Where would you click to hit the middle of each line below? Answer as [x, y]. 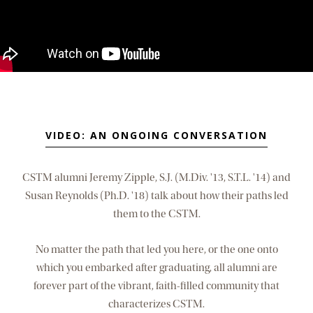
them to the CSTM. [156, 214]
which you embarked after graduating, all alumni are [156, 268]
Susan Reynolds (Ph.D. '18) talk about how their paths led [156, 196]
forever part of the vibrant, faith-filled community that [156, 286]
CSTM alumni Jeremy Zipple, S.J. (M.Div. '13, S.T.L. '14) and [156, 178]
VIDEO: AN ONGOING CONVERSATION [156, 136]
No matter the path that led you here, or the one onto [156, 250]
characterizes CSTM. [156, 304]
